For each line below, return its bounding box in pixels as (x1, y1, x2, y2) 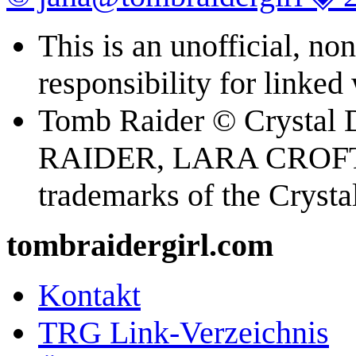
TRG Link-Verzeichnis (38, 315, 329, 351)
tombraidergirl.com (6, 227, 273, 264)
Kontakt (38, 277, 141, 314)
